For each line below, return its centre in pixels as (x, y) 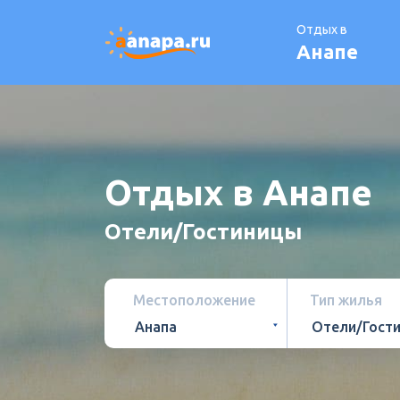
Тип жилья (346, 300)
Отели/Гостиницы (203, 232)
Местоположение (194, 300)
